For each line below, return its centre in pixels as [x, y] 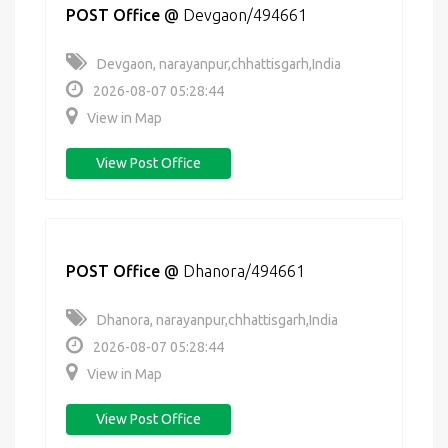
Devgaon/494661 [245, 15]
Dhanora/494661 [244, 271]
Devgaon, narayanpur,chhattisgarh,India [219, 64]
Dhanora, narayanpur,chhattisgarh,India [217, 320]
